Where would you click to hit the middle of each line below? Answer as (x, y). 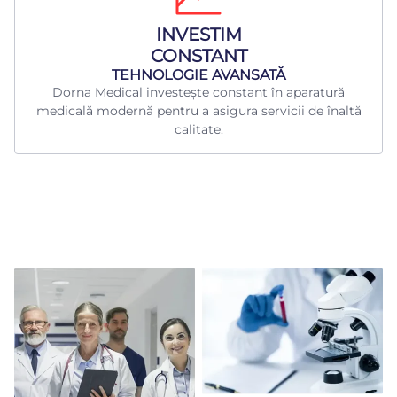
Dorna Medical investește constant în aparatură (198, 93)
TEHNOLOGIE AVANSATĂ (198, 75)
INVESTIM (198, 35)
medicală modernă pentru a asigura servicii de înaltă (198, 111)
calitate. (198, 130)
